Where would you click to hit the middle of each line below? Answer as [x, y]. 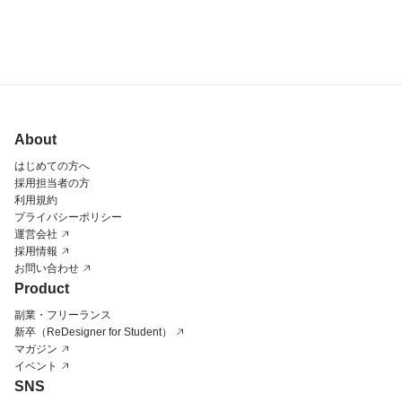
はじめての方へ [52, 166]
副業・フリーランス [63, 315]
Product [42, 288]
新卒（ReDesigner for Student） [93, 332]
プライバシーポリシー [68, 217]
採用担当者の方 [52, 183]
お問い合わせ [47, 268]
